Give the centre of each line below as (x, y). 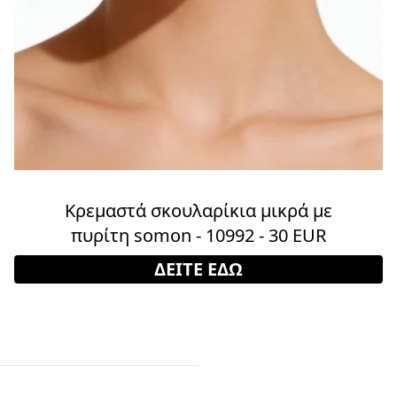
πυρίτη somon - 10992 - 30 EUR (198, 235)
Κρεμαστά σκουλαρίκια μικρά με (198, 210)
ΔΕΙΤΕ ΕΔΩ (198, 269)
